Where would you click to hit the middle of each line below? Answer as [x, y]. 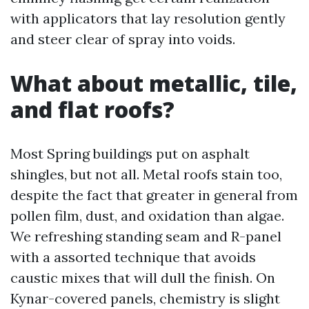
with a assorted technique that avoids [133, 257]
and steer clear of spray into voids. [123, 39]
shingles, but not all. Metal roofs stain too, [146, 174]
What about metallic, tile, [154, 83]
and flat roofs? [92, 109]
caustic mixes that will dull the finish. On [143, 278]
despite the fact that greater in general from [154, 195]
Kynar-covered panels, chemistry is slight [145, 298]
